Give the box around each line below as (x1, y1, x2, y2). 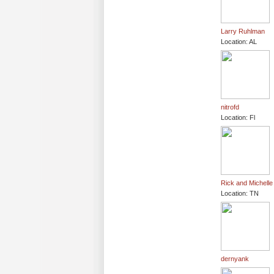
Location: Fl (221, 114, 255, 122)
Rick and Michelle (221, 179, 273, 187)
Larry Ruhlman (221, 28, 265, 35)
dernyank (221, 255, 249, 263)
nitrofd (221, 103, 239, 111)
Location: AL (221, 38, 257, 46)
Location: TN (221, 190, 259, 198)
